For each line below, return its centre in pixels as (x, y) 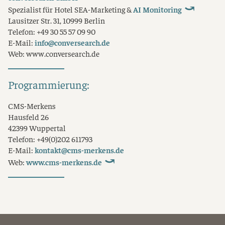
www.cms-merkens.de (64, 162)
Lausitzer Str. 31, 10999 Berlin (57, 20)
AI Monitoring (157, 9)
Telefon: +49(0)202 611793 (50, 139)
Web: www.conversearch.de (54, 53)
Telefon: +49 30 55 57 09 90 (52, 31)
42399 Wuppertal (37, 128)
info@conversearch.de (72, 42)
